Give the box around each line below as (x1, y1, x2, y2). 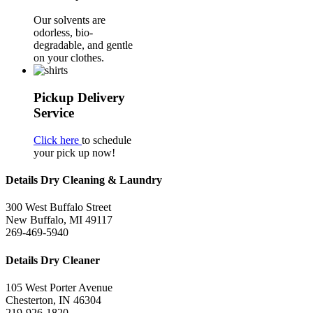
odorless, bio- (34, 27, 93, 39)
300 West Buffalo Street (6, 201, 111, 214)
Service (34, 105, 74, 121)
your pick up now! (34, 146, 115, 159)
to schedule (82, 133, 131, 146)
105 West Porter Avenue (6, 281, 112, 293)
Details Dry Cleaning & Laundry (6, 174, 162, 187)
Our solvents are (34, 14, 105, 27)
